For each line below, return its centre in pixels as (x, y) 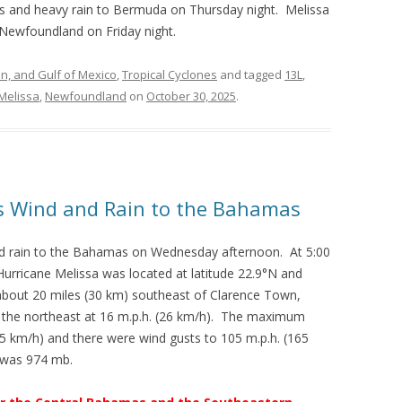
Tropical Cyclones (170, 74)
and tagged (251, 74)
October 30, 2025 (191, 96)
